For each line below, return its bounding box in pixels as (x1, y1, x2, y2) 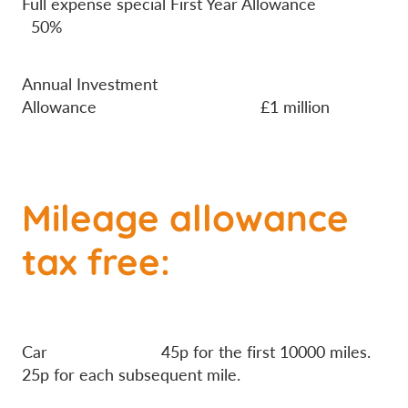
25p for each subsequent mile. (22, 362, 250, 385)
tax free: (22, 231, 170, 286)
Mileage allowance (22, 188, 349, 242)
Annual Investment (22, 72, 158, 95)
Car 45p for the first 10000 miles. (22, 340, 375, 362)
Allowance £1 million (22, 95, 330, 117)
